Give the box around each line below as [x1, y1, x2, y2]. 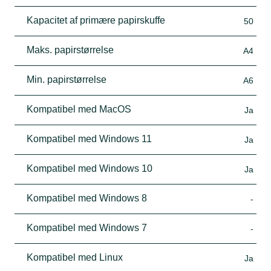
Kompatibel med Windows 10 [27, 163, 152, 174]
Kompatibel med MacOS [27, 103, 131, 114]
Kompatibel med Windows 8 [27, 192, 147, 203]
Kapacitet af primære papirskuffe [27, 15, 165, 25]
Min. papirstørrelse [27, 74, 106, 85]
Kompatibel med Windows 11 [27, 133, 152, 144]
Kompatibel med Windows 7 [27, 222, 147, 233]
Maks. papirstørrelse [27, 44, 114, 55]
